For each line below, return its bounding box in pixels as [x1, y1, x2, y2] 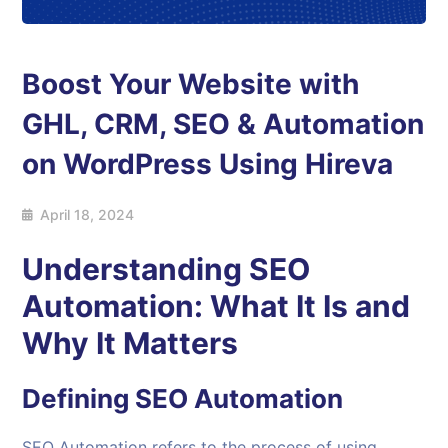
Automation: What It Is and [22, 287, 411, 324]
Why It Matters [22, 324, 239, 361]
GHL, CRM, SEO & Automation [22, 106, 425, 141]
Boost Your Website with [22, 66, 360, 101]
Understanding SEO [22, 250, 311, 287]
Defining [22, 382, 136, 414]
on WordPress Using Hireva [22, 146, 394, 181]
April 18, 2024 [40, 205, 135, 223]
